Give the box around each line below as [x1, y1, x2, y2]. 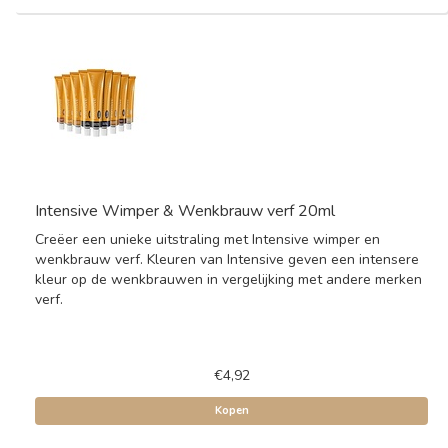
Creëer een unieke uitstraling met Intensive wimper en [35, 230, 380, 249]
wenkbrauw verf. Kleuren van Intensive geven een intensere [35, 250, 419, 269]
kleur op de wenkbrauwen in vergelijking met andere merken [35, 270, 422, 289]
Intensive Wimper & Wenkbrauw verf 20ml [35, 200, 335, 222]
